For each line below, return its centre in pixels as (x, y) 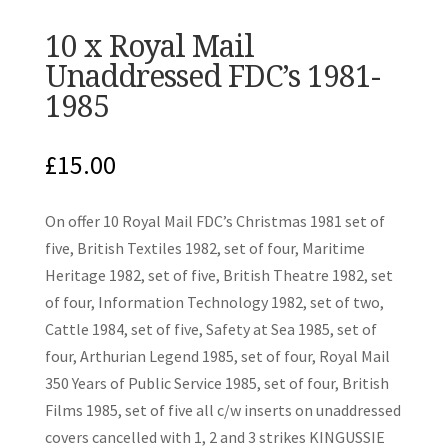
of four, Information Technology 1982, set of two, (214, 302)
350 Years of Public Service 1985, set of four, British (216, 383)
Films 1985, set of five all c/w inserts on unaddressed (222, 410)
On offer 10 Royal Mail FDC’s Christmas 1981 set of (214, 221)
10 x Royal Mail (149, 46)
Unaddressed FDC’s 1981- (212, 76)
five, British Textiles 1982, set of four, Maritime (204, 248)
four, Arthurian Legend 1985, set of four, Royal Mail (217, 356)
